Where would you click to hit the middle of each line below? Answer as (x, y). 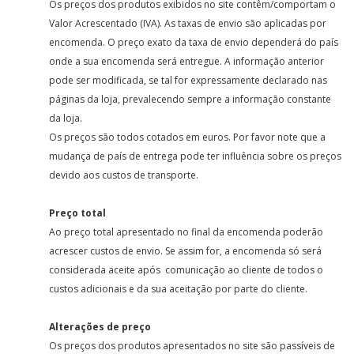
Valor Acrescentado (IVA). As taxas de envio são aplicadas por (188, 23)
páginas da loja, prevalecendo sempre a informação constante (190, 99)
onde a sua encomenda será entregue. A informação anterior (187, 61)
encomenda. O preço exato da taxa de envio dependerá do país (194, 42)
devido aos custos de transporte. (124, 175)
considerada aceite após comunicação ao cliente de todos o (186, 270)
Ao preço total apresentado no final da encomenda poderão (186, 232)
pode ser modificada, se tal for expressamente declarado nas (188, 80)
